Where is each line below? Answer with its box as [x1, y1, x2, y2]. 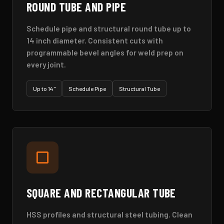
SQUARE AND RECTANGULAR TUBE [26, 185, 176, 200]
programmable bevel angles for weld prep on [26, 48, 183, 57]
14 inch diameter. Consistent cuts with [26, 36, 163, 45]
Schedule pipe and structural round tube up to [26, 24, 191, 33]
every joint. [26, 60, 66, 69]
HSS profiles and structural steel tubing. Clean [26, 210, 192, 219]
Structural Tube [119, 84, 160, 92]
